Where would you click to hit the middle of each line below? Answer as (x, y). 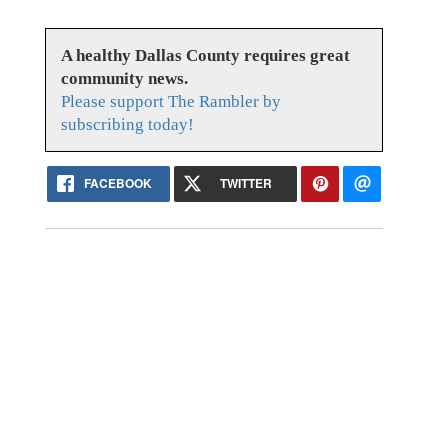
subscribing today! (127, 125)
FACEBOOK (118, 183)
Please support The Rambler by (170, 102)
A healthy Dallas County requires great (205, 56)
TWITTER (245, 183)
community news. (124, 79)
